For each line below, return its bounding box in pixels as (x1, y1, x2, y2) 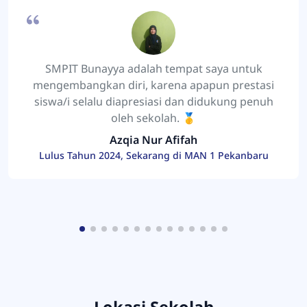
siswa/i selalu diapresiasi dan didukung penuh (34, 93, 273, 109)
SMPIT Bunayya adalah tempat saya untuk (45, 60, 262, 76)
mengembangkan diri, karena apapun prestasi (33, 77, 274, 93)
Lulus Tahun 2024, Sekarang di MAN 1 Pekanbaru (38, 148, 269, 162)
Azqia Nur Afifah (110, 132, 197, 147)
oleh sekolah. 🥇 (111, 110, 196, 125)
